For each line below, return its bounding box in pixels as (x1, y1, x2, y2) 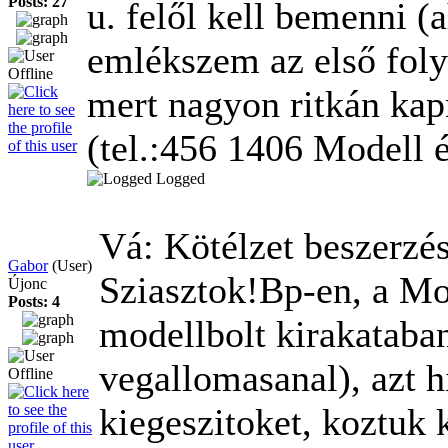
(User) (52, 256, 92, 274)
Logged (156, 169, 205, 187)
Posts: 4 (8, 292, 60, 310)
